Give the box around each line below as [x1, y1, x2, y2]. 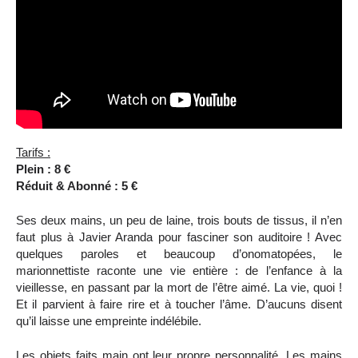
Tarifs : [16, 146, 50, 160]
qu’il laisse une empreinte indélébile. [16, 315, 201, 328]
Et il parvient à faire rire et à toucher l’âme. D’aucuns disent [16, 298, 342, 312]
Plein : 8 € [16, 163, 70, 177]
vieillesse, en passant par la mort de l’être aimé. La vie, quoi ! [16, 281, 342, 295]
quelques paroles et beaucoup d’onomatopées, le [16, 248, 342, 261]
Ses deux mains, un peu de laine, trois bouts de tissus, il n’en [16, 214, 342, 228]
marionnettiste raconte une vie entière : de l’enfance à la [16, 265, 342, 278]
